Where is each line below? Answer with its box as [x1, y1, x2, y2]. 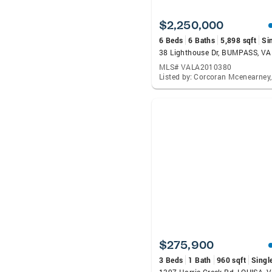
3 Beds [159, 255, 183, 265]
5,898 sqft [220, 35, 257, 45]
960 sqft [216, 255, 246, 265]
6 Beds [159, 35, 183, 45]
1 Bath [188, 255, 211, 265]
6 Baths [188, 35, 216, 45]
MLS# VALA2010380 [159, 62, 232, 72]
